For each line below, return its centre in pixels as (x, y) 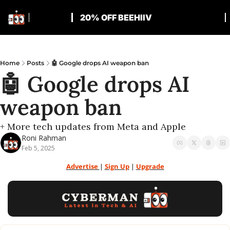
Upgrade (150, 166)
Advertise (83, 166)
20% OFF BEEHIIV (116, 17)
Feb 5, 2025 (38, 148)
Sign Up (117, 166)
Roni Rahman (44, 138)
